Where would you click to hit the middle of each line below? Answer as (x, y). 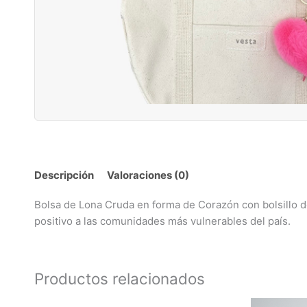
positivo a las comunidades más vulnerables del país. (162, 221)
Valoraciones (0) (148, 175)
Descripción (64, 175)
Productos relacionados (120, 279)
